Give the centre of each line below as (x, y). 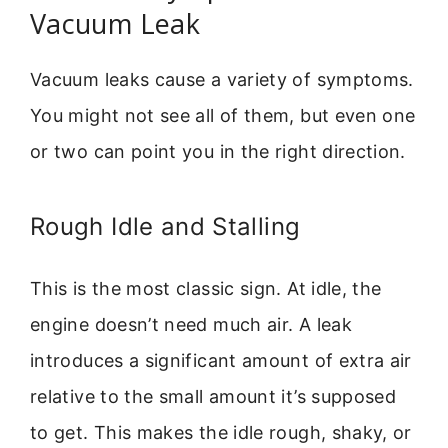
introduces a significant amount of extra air (221, 360)
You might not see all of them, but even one (223, 116)
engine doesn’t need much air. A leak (191, 324)
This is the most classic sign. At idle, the (206, 288)
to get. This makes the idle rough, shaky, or (221, 432)
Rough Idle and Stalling (165, 226)
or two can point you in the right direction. (218, 152)
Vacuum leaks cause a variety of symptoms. (222, 80)
